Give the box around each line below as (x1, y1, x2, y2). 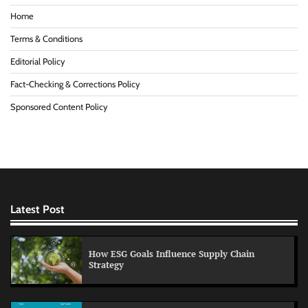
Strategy (89, 259, 124, 272)
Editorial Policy (10, 56, 65, 67)
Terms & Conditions (10, 33, 82, 44)
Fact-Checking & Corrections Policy (10, 78, 140, 89)
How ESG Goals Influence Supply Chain (89, 248, 254, 261)
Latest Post (10, 201, 65, 216)
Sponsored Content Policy (10, 101, 108, 112)
